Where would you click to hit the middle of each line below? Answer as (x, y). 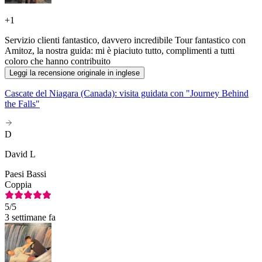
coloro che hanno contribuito (58, 61)
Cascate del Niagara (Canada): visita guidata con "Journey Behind (127, 94)
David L (20, 154)
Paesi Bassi (25, 174)
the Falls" (22, 104)
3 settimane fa (30, 218)
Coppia (18, 185)
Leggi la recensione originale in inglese (75, 73)
